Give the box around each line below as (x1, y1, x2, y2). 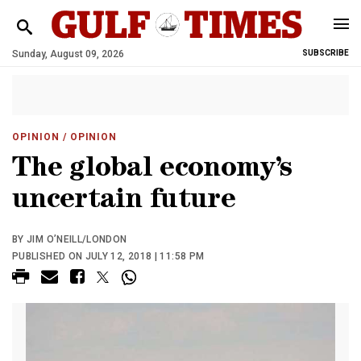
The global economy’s (12, 156, 292, 185)
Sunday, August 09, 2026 (12, 48, 124, 60)
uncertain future (12, 188, 235, 216)
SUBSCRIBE (302, 48, 349, 57)
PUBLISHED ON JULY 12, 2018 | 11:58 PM (12, 251, 205, 262)
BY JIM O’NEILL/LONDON (12, 234, 127, 245)
